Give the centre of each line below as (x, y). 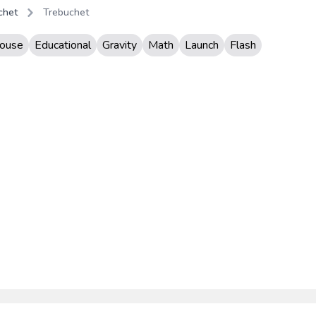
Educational (63, 45)
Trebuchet (66, 12)
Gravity (120, 45)
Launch (202, 45)
